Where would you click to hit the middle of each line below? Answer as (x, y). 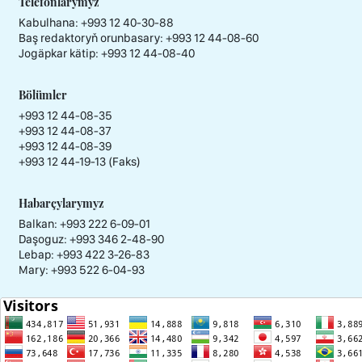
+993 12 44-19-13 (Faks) (80, 162)
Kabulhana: (50, 23)
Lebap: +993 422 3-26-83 (84, 255)
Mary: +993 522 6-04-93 (82, 270)
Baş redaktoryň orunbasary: (91, 38)
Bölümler (43, 95)
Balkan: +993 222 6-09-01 (84, 224)
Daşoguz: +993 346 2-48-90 (91, 240)
